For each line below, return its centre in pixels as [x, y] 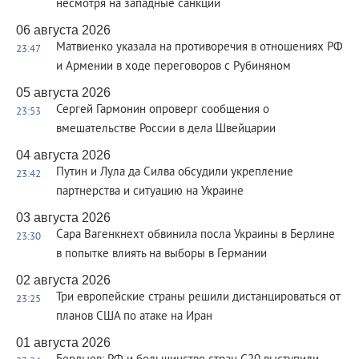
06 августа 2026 [63, 30]
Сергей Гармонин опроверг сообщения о [163, 110]
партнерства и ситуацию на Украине [150, 192]
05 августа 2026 [63, 93]
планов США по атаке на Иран [134, 317]
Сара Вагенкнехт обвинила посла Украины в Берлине [196, 235]
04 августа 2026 [63, 155]
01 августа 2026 [63, 343]
